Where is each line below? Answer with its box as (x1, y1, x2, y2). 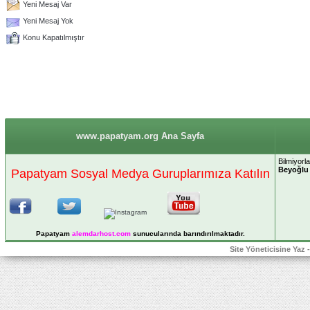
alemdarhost (71, 229, 114, 237)
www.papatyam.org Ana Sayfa (76, 130, 204, 141)
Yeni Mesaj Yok (23, 16, 73, 25)
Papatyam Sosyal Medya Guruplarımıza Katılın (10, 167, 270, 181)
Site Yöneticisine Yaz (229, 244, 305, 253)
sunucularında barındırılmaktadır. (130, 229, 245, 237)
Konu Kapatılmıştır (23, 33, 84, 42)
